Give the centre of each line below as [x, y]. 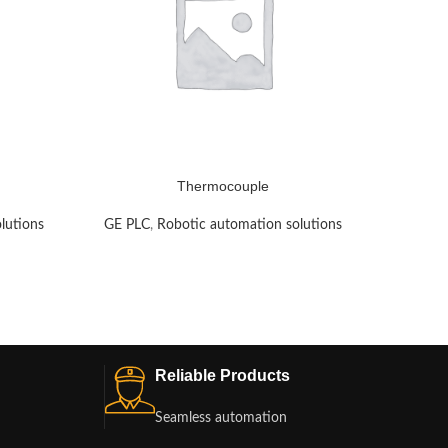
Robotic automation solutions [249, 225]
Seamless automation [220, 418]
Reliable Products [222, 375]
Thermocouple [223, 186]
